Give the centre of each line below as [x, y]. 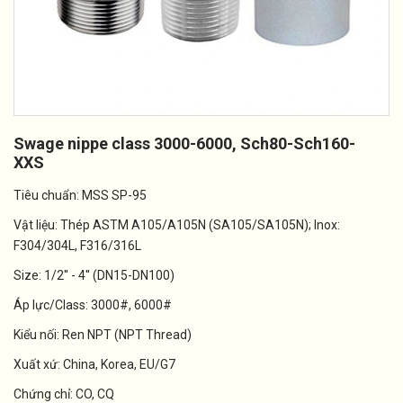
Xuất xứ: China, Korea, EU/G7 [94, 364]
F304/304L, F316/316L [77, 246]
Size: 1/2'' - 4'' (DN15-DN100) [94, 275]
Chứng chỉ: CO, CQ [64, 394]
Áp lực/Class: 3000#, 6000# [93, 305]
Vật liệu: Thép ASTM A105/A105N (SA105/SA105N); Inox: [177, 225]
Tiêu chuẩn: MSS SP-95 [80, 195]
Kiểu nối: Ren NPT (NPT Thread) [103, 335]
